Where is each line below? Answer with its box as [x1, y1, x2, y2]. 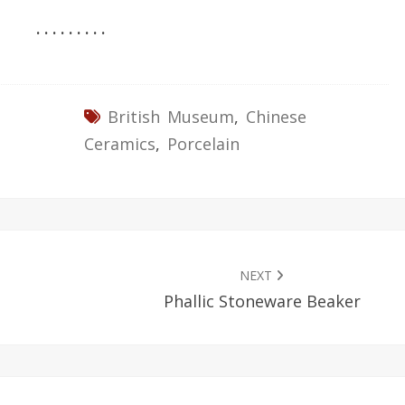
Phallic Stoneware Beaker [163, 289, 361, 312]
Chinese [245, 105, 306, 127]
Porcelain [166, 132, 240, 155]
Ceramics [83, 132, 155, 155]
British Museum [107, 105, 234, 127]
